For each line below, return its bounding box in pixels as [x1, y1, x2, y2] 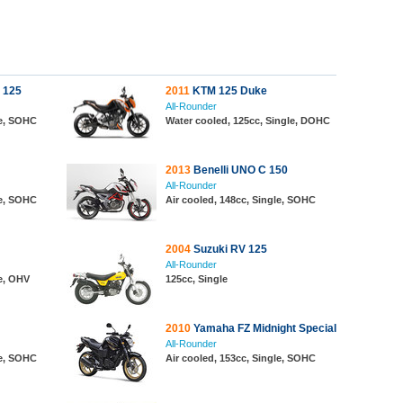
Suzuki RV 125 [191, 243, 267, 255]
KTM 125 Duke [190, 85, 267, 97]
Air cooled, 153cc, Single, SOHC [166, 353, 316, 363]
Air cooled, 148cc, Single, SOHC [166, 194, 316, 205]
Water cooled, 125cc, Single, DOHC [166, 115, 330, 126]
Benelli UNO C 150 [191, 164, 288, 176]
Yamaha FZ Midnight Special [191, 322, 336, 335]
